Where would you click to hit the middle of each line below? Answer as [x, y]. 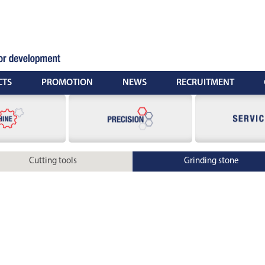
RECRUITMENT [205, 83]
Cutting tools [53, 161]
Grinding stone [212, 161]
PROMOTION [67, 83]
